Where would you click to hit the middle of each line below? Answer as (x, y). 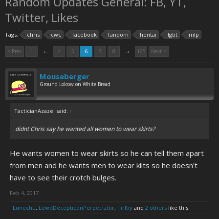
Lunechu (24, 208)
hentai (148, 34)
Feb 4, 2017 (24, 193)
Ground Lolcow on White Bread (75, 84)
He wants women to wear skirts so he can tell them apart (107, 153)
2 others (156, 208)
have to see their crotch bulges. (63, 177)
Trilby (125, 208)
